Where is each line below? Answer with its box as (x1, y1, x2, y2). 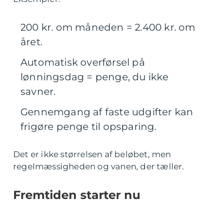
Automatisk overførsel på (20, 56, 145, 68)
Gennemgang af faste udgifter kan (20, 106, 194, 118)
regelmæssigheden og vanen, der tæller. (13, 162, 184, 171)
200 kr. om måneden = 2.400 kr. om (20, 21, 196, 33)
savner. (20, 86, 56, 97)
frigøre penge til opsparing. (20, 121, 157, 132)
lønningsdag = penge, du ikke (20, 71, 169, 83)
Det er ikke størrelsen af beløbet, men (13, 149, 171, 159)
